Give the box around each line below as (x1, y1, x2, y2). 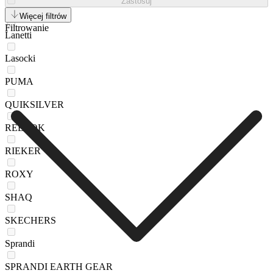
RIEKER (5, 145, 41, 156)
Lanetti (5, 29, 32, 40)
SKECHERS (5, 214, 56, 225)
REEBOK (5, 122, 45, 133)
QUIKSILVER (5, 99, 64, 110)
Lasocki (5, 52, 35, 63)
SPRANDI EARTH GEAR (5, 261, 113, 272)
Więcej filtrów (19, 11, 66, 21)
